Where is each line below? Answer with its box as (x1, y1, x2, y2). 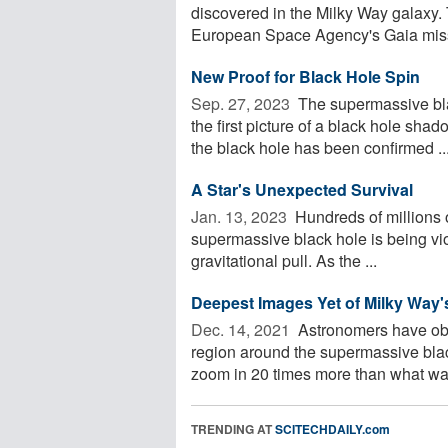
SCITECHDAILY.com (275, 419, 390, 438)
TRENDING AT (191, 419, 275, 438)
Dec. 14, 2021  (191, 317, 294, 341)
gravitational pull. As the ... (191, 248, 377, 272)
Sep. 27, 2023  (191, 91, 294, 115)
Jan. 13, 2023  (191, 204, 291, 228)
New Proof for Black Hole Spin (191, 64, 420, 88)
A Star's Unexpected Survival (191, 177, 413, 201)
